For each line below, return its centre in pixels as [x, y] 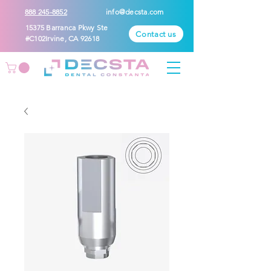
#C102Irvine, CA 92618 [63, 38]
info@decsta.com [135, 12]
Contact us [156, 34]
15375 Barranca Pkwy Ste [67, 28]
